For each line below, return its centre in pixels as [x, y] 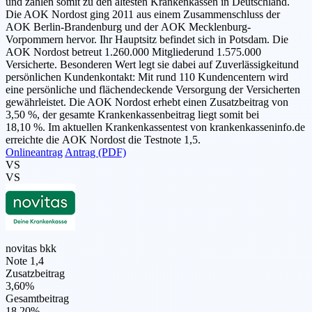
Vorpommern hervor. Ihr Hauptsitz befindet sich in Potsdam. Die [147, 40]
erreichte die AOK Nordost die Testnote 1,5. [103, 140]
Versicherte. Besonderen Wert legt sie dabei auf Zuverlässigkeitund [152, 65]
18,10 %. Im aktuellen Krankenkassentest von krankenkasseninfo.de [155, 127]
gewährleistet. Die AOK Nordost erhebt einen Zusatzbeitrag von [147, 102]
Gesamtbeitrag [37, 299]
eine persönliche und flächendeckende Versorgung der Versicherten [153, 90]
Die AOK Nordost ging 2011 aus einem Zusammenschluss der [143, 15]
